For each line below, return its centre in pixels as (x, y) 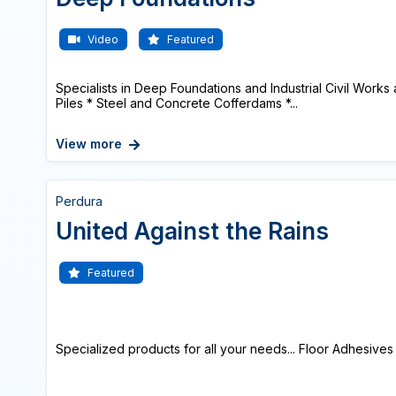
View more (89, 144)
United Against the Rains (192, 231)
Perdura (79, 201)
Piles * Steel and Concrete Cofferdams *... (177, 103)
